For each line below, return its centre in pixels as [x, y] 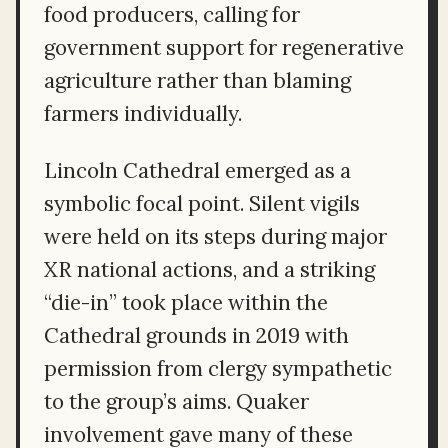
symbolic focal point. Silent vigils [202, 203]
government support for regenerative [224, 47]
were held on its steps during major [215, 236]
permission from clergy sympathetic [218, 368]
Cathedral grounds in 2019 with [196, 335]
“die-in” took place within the [186, 302]
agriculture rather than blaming [197, 80]
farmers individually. [143, 113]
